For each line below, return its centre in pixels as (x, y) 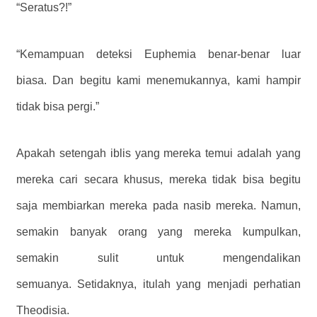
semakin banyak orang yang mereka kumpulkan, (158, 232)
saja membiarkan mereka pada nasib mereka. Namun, (158, 206)
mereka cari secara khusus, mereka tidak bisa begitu (158, 180)
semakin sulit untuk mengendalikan (158, 258)
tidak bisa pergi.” (58, 107)
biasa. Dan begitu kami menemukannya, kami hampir (158, 81)
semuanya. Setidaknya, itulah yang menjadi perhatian (158, 284)
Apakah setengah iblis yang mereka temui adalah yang (158, 154)
